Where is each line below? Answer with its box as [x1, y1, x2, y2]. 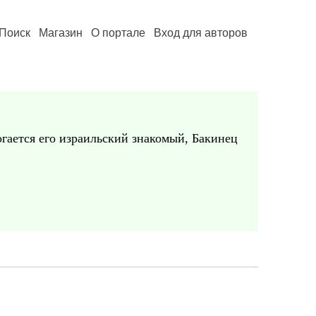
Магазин [39, 27, 83, 39]
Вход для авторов [154, 27, 248, 39]
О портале [91, 27, 145, 39]
